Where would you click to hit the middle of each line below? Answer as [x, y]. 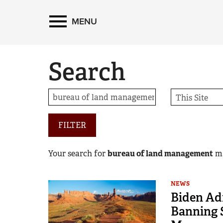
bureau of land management [160, 154]
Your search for [78, 154]
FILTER [72, 125]
